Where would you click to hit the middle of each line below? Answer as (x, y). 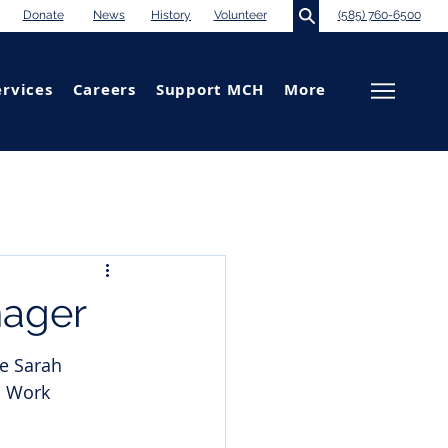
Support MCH (209, 89)
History (171, 15)
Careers (104, 89)
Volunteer (240, 15)
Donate (43, 15)
